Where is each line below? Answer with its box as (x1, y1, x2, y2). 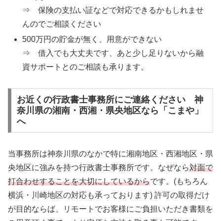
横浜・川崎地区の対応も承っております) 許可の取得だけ (8, 190, 210, 199)
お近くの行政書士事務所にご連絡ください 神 (16, 94, 203, 105)
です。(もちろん (150, 177, 208, 185)
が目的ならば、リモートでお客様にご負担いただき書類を (8, 204, 213, 213)
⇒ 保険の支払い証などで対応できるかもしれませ (22, 6, 204, 15)
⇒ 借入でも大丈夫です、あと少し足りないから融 (22, 49, 204, 58)
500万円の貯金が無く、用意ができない (22, 35, 162, 44)
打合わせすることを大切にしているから (8, 177, 150, 185)
